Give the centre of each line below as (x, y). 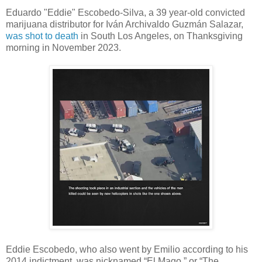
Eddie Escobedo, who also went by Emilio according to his (127, 250)
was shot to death (42, 36)
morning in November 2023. (63, 48)
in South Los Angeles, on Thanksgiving (161, 36)
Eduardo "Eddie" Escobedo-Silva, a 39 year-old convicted (125, 13)
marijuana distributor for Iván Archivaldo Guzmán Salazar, (125, 25)
